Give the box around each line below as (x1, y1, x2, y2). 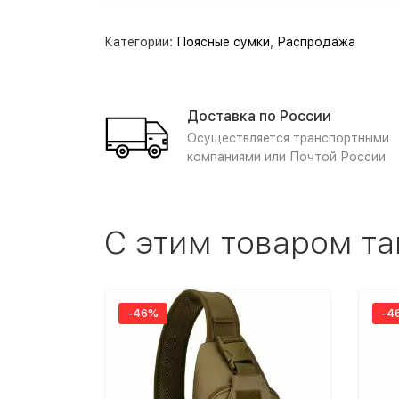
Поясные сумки (176, 35, 270, 49)
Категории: (104, 35, 176, 49)
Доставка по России (187, 108, 331, 125)
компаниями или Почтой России (187, 150, 386, 164)
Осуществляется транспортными (187, 131, 389, 145)
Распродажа (277, 35, 355, 49)
